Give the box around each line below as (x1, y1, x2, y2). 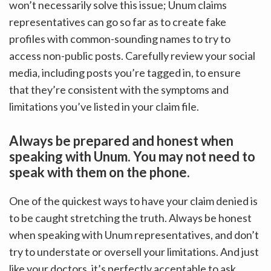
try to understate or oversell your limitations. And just (9, 244, 259, 258)
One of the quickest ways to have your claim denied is (9, 194, 258, 207)
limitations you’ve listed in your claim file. (9, 99, 199, 113)
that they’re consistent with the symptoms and (9, 82, 229, 96)
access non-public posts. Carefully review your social (9, 48, 255, 62)
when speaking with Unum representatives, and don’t (9, 227, 259, 241)
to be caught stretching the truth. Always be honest (9, 211, 252, 224)
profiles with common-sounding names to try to (9, 31, 230, 45)
